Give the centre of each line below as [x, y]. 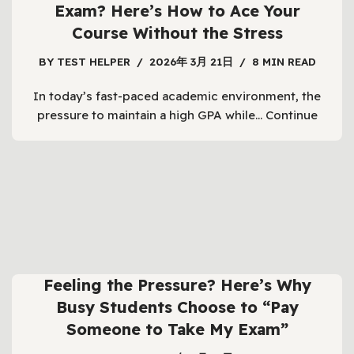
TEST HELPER [93, 61]
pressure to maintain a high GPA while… [151, 115]
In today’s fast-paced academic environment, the [177, 96]
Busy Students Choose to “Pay [177, 307]
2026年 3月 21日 [191, 61]
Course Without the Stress [177, 32]
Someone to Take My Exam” [177, 330]
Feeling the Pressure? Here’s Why [177, 285]
